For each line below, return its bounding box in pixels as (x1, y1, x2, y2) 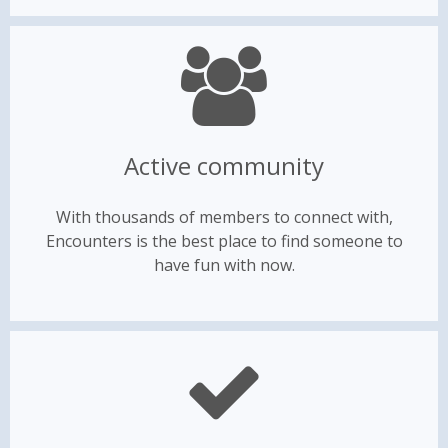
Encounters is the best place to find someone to (45, 230, 403, 252)
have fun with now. (153, 254, 295, 276)
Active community (124, 149, 324, 182)
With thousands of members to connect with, (55, 206, 393, 228)
